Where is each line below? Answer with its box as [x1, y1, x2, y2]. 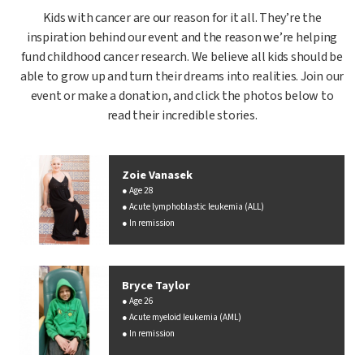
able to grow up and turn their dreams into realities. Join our [19, 67, 344, 85]
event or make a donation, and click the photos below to [30, 86, 334, 105]
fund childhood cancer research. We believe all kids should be [21, 47, 343, 66]
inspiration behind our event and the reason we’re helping [26, 28, 338, 46]
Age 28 [129, 184, 154, 197]
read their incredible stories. [106, 106, 258, 124]
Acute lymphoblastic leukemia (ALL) [129, 200, 264, 213]
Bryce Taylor [122, 276, 190, 294]
